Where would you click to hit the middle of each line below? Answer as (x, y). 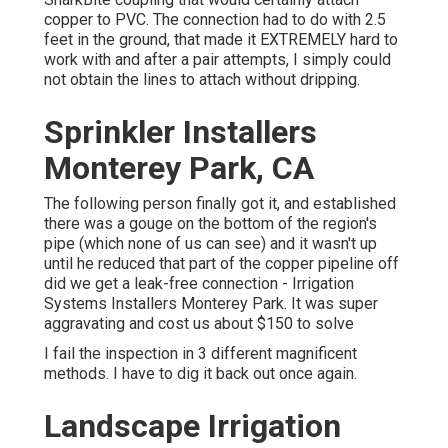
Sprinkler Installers (180, 131)
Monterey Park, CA (179, 167)
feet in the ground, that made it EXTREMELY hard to (221, 39)
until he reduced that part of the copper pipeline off (221, 263)
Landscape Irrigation (192, 425)
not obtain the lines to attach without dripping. (202, 79)
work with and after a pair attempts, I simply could (217, 59)
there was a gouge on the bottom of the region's (210, 223)
